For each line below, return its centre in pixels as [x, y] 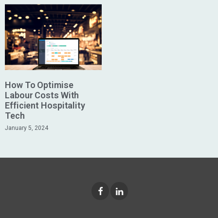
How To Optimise [39, 85]
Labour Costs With [42, 95]
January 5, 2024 [27, 128]
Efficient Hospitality [45, 105]
